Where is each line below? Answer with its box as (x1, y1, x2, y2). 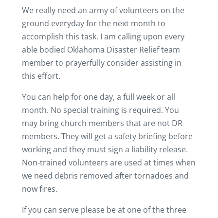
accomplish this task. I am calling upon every (21, 31, 184, 42)
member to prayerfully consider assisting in (21, 57, 182, 68)
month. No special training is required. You (21, 105, 179, 115)
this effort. (21, 71, 60, 81)
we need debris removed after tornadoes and (21, 170, 189, 181)
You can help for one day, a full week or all (21, 91, 175, 102)
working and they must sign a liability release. (21, 144, 188, 155)
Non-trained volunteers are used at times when (21, 157, 196, 168)
